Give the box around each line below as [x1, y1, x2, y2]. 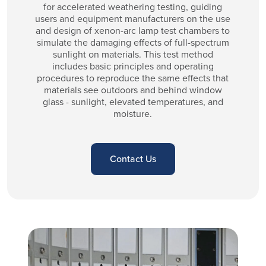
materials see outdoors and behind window [43, 83, 222, 97]
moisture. [113, 106, 153, 121]
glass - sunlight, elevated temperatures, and [42, 94, 223, 109]
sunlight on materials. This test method [52, 47, 213, 61]
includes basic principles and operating [52, 59, 214, 73]
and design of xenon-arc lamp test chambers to [36, 23, 230, 37]
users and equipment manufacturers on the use [35, 11, 231, 26]
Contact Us [109, 151, 156, 166]
